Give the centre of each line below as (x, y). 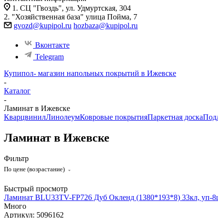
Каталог (17, 91)
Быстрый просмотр (36, 188)
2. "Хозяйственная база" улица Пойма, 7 (72, 17)
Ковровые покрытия (114, 117)
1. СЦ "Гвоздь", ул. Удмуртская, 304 (72, 8)
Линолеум (63, 117)
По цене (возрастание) (35, 169)
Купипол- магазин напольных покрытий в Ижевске (90, 73)
